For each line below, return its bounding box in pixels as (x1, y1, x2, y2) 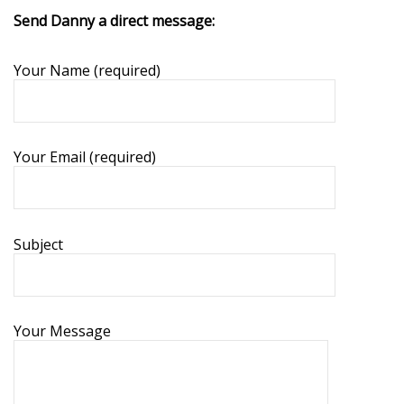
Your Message (14, 321, 111, 342)
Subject (14, 234, 63, 254)
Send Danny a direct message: (14, 10, 215, 31)
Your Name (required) (14, 60, 161, 80)
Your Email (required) (14, 147, 156, 168)
